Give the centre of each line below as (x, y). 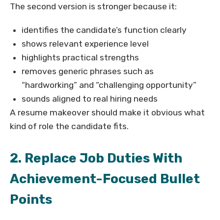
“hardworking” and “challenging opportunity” (109, 85)
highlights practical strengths (80, 58)
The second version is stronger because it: (93, 7)
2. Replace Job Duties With (96, 158)
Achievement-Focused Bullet (105, 179)
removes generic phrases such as (88, 71)
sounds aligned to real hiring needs (90, 99)
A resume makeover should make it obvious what (107, 113)
